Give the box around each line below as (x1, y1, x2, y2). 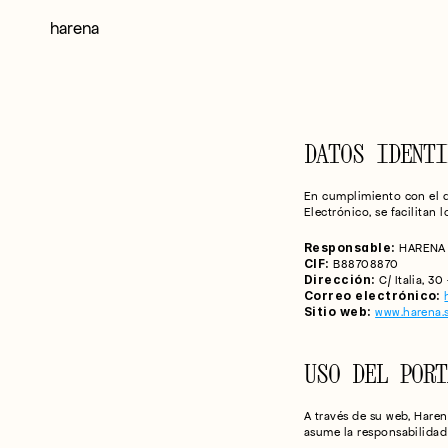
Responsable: (303, 240, 396, 255)
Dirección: (303, 272, 376, 287)
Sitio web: (303, 304, 372, 319)
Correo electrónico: (303, 288, 441, 303)
